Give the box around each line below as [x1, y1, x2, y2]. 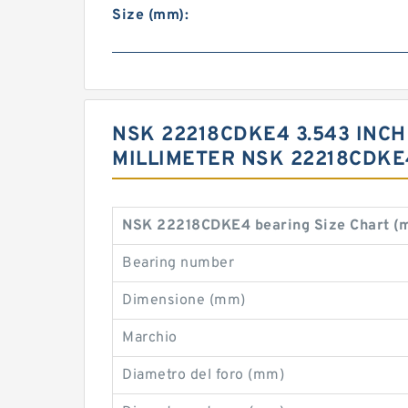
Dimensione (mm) [122, 291, 246, 310]
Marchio [122, 329, 178, 347]
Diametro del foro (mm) [122, 366, 284, 384]
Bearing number [122, 254, 234, 272]
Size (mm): [112, 6, 189, 25]
